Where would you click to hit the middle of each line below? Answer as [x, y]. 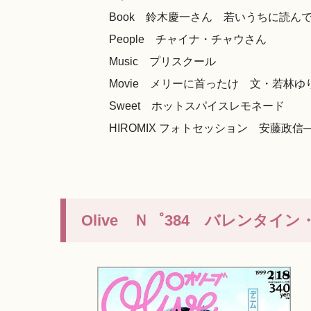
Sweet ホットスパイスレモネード [197, 106]
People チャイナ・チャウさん [188, 40]
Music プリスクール [162, 62]
